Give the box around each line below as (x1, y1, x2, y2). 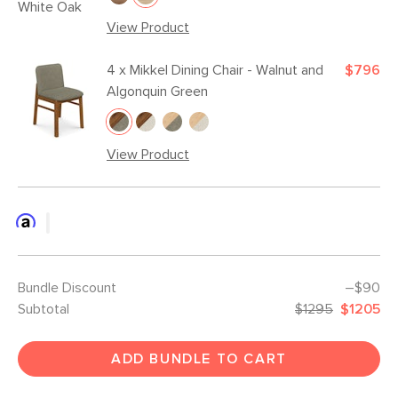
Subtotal (18, 302, 69, 316)
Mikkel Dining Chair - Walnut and (130, 63, 323, 77)
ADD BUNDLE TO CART (111, 352, 287, 366)
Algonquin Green (107, 84, 208, 99)
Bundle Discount (18, 281, 116, 295)
